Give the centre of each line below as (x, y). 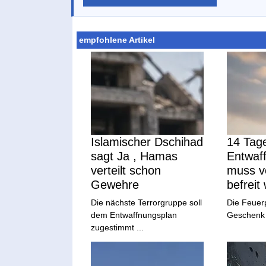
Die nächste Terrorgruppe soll (147, 202)
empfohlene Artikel (117, 40)
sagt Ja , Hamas (134, 156)
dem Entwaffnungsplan (134, 215)
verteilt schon (126, 170)
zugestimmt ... (118, 227)
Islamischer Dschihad (147, 142)
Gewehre (115, 184)
